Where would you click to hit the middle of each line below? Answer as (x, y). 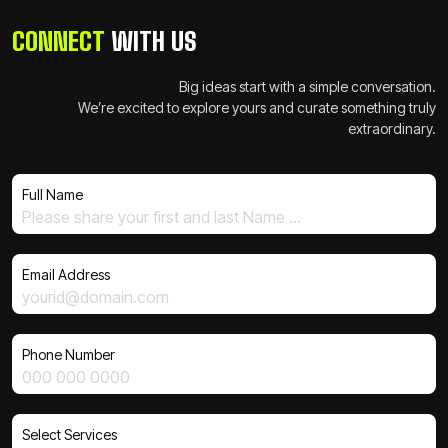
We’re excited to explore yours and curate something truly (257, 107)
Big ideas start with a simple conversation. (307, 86)
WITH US (151, 41)
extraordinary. (392, 128)
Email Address (66, 274)
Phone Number (68, 354)
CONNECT (58, 41)
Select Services (69, 434)
